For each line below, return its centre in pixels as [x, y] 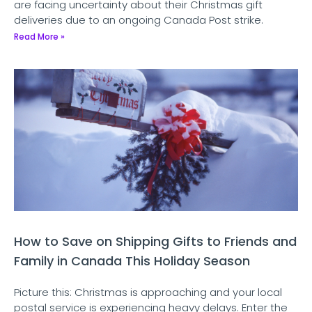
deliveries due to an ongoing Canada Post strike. [139, 20]
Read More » [39, 37]
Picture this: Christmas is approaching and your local [148, 292]
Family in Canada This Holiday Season [132, 261]
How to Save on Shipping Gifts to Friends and [155, 242]
